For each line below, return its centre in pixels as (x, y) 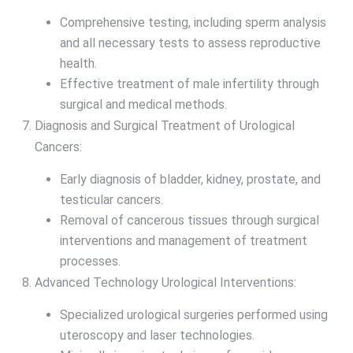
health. (78, 64)
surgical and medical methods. (143, 105)
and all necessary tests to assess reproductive (190, 43)
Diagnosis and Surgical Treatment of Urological (165, 126)
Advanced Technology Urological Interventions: (165, 283)
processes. (90, 262)
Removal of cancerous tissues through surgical (190, 221)
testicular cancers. (111, 200)
